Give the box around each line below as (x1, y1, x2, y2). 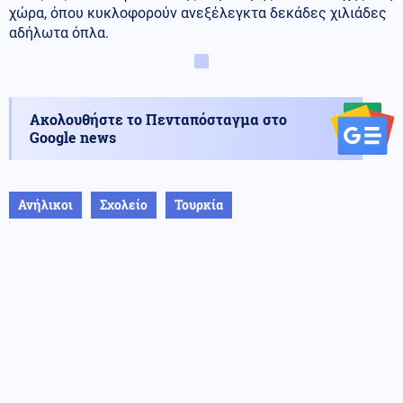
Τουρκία (175, 195, 223, 213)
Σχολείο (100, 195, 148, 213)
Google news (30, 127, 116, 147)
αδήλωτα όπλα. (9, 23, 109, 41)
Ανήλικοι (18, 195, 73, 213)
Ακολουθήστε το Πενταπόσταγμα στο (30, 109, 287, 129)
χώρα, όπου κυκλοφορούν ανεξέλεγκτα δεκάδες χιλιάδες (9, 4, 387, 22)
